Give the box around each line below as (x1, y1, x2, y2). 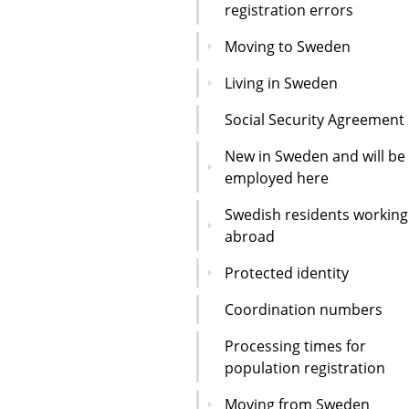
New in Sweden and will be (225, 145, 405, 166)
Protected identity (225, 262, 349, 283)
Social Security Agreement (225, 109, 404, 130)
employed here (225, 167, 329, 188)
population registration (225, 357, 385, 378)
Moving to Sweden (225, 36, 351, 57)
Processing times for (225, 335, 366, 356)
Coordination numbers (225, 299, 383, 320)
